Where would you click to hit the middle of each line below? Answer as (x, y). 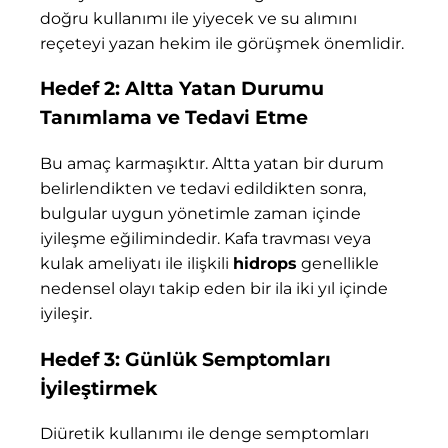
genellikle (338, 264)
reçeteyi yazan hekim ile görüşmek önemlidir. (222, 43)
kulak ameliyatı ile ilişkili (136, 264)
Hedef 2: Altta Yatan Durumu (182, 89)
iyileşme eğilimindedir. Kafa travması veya (205, 239)
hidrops (265, 264)
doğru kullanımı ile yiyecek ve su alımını (198, 18)
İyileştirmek (98, 388)
